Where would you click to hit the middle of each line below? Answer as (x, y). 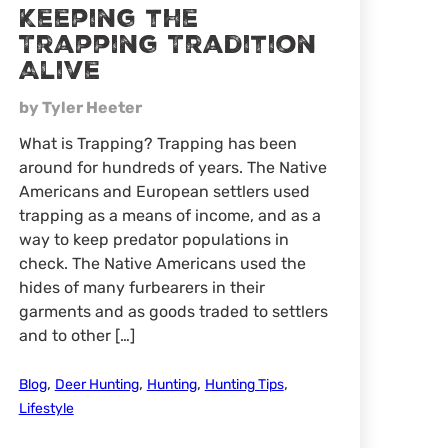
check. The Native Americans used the (162, 264)
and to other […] (76, 336)
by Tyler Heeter (80, 108)
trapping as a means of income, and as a (169, 216)
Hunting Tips (244, 385)
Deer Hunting (96, 385)
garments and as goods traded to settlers (173, 312)
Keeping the (108, 19)
